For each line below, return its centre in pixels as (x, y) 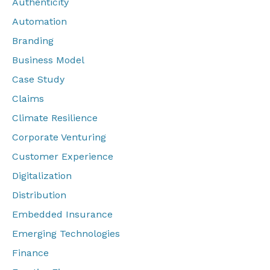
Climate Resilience (55, 118)
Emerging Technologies (66, 234)
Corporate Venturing (59, 137)
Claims (28, 99)
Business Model (48, 60)
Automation (39, 22)
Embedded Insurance (62, 215)
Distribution (39, 195)
